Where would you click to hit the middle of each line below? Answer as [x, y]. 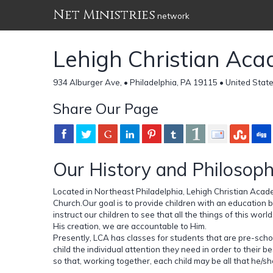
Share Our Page [106, 108]
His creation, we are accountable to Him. [130, 226]
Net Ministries [104, 15]
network [172, 16]
